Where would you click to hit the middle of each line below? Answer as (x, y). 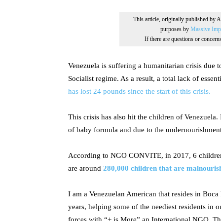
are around (86, 168)
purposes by (175, 29)
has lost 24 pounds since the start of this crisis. (139, 91)
